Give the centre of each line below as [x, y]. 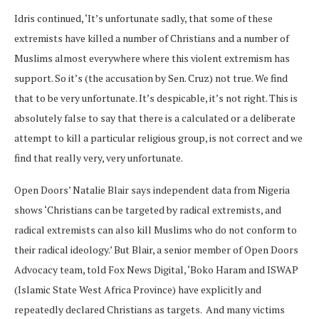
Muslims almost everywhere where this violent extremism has [152, 58]
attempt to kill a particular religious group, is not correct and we [158, 137]
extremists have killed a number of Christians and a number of [152, 38]
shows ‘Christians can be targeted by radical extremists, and [148, 209]
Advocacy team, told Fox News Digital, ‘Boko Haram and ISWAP [156, 269]
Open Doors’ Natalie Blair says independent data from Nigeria [152, 189]
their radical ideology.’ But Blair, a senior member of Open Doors [156, 249]
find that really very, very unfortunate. [99, 157]
